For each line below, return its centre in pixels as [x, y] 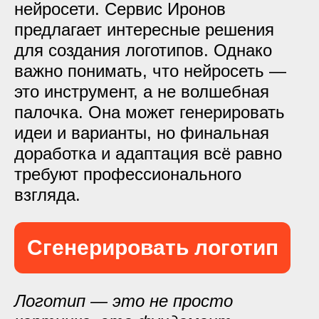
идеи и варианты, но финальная [142, 133]
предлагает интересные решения [144, 30]
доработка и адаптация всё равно [148, 153]
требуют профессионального [128, 174]
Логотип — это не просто [124, 300]
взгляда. [47, 195]
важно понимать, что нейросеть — [150, 71]
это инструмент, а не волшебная [142, 91]
